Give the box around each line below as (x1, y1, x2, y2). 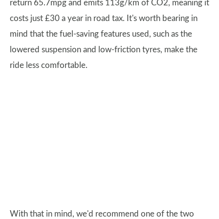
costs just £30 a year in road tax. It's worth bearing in (10, 14, 197, 22)
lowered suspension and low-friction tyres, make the (10, 45, 197, 54)
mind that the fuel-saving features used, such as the (10, 30, 192, 38)
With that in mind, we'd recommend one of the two (10, 210, 194, 218)
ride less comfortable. (10, 61, 88, 69)
